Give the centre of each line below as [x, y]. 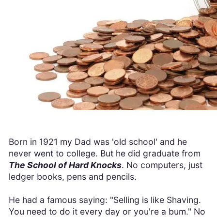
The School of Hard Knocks [65, 165]
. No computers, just [162, 165]
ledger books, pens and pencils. [72, 177]
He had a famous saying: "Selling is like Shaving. [105, 200]
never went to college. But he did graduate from [104, 154]
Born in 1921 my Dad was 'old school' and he [98, 142]
